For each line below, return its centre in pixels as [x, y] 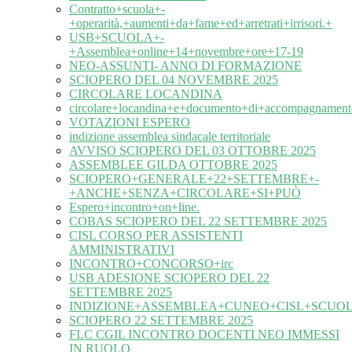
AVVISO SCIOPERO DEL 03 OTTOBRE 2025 [192, 151]
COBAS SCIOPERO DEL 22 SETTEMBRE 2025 [198, 222]
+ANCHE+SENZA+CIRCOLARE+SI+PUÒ [185, 193]
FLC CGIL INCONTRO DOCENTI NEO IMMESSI [204, 335]
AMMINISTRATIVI [122, 250]
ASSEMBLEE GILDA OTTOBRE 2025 [173, 165]
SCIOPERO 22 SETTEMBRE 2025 [161, 321]
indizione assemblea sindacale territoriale [170, 137]
